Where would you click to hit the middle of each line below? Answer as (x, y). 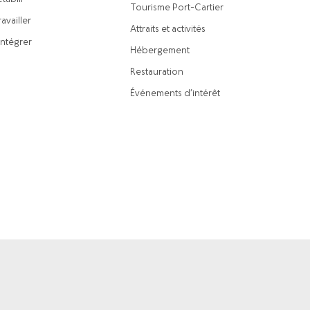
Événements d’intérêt (175, 94)
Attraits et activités (168, 29)
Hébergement (160, 51)
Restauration (157, 72)
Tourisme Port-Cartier (177, 8)
